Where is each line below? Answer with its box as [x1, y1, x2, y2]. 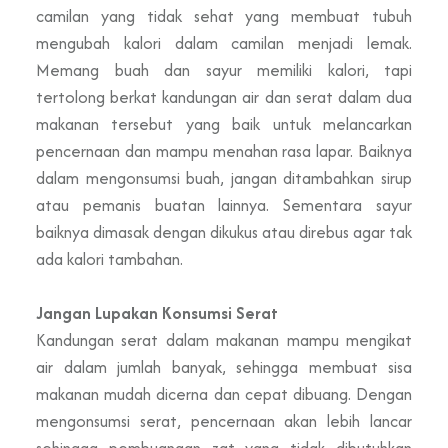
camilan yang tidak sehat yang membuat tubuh [36, 3, 412, 28]
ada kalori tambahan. [36, 246, 183, 271]
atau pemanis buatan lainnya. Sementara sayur [36, 192, 412, 217]
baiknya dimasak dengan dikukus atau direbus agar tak [36, 219, 412, 244]
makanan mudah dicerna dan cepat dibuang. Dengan [36, 381, 412, 406]
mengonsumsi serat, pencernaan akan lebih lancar [36, 408, 412, 433]
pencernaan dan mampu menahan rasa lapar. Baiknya [36, 138, 412, 163]
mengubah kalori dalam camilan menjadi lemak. [36, 30, 412, 55]
